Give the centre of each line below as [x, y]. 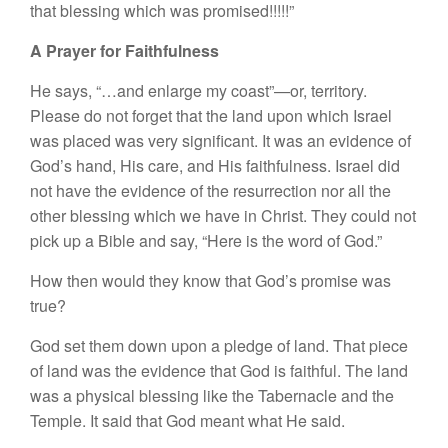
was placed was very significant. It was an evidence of [220, 140]
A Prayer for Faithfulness [124, 50]
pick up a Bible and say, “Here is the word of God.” [206, 240]
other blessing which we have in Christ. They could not [223, 215]
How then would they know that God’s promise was [210, 280]
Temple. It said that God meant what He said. [187, 420]
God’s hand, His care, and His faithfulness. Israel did [215, 165]
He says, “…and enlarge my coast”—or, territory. [198, 90]
